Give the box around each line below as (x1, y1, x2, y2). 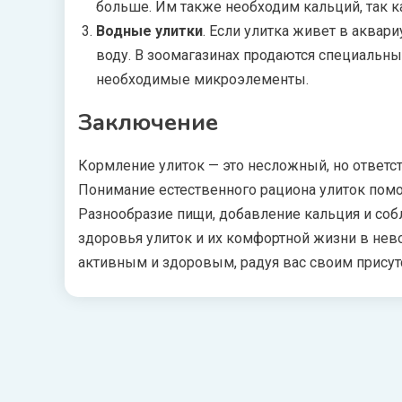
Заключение (78, 107, 218, 138)
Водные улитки (96, 22, 203, 39)
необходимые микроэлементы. (96, 71, 309, 88)
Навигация (64, 334, 205, 371)
